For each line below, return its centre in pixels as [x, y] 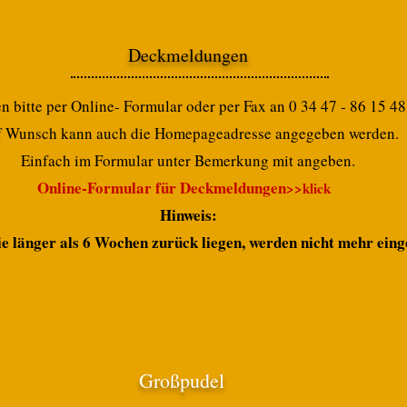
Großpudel [182, 380]
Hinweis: [188, 215]
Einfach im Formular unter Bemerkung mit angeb [179, 160]
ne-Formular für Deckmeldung [169, 188]
